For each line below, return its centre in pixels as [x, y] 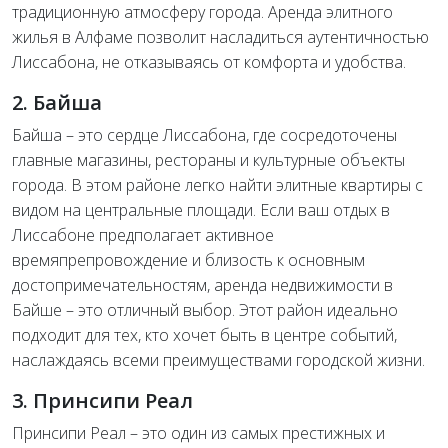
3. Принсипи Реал [102, 401]
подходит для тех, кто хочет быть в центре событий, [204, 335]
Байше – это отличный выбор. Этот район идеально [205, 310]
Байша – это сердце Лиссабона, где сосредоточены [204, 135]
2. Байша [57, 103]
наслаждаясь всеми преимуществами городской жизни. [218, 360]
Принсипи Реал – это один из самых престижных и [198, 433]
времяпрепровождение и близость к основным [188, 260]
